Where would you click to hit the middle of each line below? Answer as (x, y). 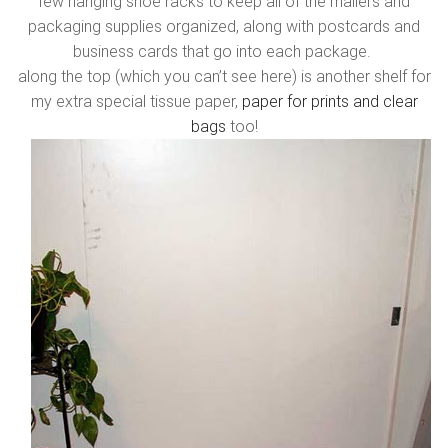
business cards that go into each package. (224, 51)
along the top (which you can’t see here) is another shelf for (224, 76)
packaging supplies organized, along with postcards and (224, 26)
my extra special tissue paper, (136, 101)
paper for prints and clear (329, 101)
